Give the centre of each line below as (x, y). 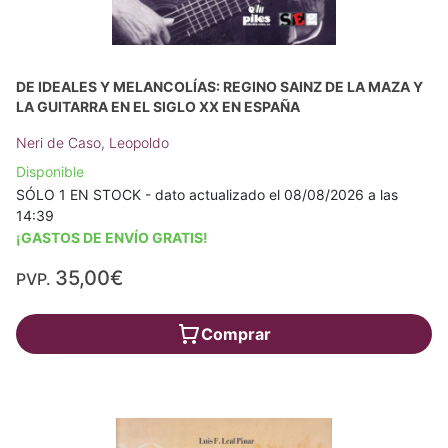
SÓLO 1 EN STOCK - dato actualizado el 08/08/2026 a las (207, 194)
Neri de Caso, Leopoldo (92, 142)
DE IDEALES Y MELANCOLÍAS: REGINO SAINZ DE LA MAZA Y (219, 86)
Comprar (236, 333)
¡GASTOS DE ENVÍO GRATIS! (112, 237)
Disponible (50, 171)
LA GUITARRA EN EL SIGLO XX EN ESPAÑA (158, 106)
